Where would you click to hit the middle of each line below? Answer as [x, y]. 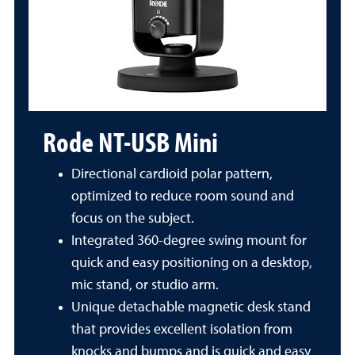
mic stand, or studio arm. [145, 285]
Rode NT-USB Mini [130, 141]
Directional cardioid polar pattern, [172, 174]
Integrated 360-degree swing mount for [189, 241]
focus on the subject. [133, 219]
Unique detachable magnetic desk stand [191, 307]
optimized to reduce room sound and [183, 197]
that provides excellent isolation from [182, 330]
